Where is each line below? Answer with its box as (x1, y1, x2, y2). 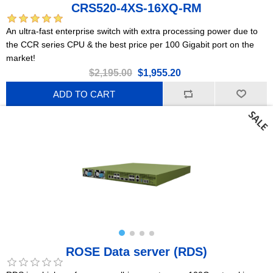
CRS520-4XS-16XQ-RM (71, 1, 202, 15)
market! (6, 53, 35, 63)
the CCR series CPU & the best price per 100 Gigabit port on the (6, 40, 254, 50)
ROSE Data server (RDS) (66, 245, 207, 259)
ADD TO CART (53, 88, 116, 99)
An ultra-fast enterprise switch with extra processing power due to (6, 26, 258, 37)
